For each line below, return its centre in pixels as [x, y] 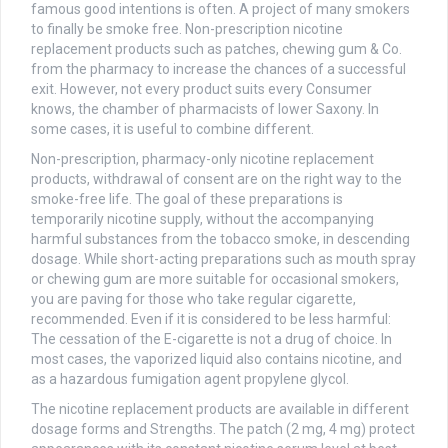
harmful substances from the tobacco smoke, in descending [220, 239]
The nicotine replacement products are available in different [220, 409]
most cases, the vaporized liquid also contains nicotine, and [216, 359]
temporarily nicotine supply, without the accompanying [202, 219]
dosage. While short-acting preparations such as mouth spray [223, 259]
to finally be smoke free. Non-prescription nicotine [187, 29]
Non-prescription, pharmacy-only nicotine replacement [202, 159]
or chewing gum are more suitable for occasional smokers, [215, 279]
